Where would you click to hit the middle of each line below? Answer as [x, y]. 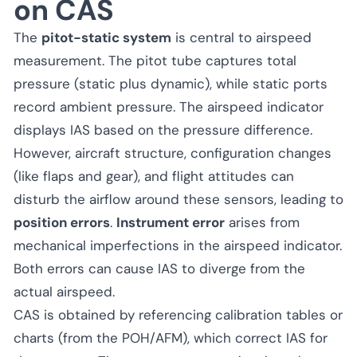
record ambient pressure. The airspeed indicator [169, 106]
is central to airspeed [241, 37]
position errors [62, 222]
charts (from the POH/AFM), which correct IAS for [171, 337]
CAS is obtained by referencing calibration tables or [178, 314]
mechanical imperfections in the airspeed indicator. [178, 245]
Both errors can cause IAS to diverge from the [159, 268]
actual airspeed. [64, 291]
